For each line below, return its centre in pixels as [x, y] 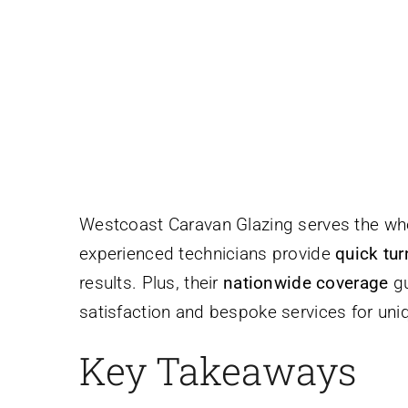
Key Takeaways [218, 370]
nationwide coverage [306, 282]
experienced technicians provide [208, 253]
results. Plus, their [151, 282]
